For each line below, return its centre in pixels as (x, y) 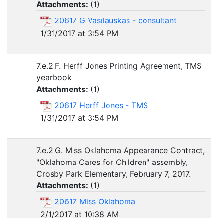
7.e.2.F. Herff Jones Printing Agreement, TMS (119, 66)
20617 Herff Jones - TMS (101, 105)
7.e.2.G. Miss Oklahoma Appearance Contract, (121, 150)
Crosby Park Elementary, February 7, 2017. (114, 174)
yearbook (54, 77)
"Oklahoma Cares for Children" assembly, (112, 162)
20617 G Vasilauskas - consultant (116, 20)
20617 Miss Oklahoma (95, 201)
